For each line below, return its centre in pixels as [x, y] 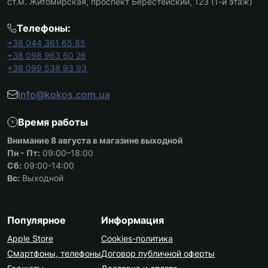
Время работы [53, 122]
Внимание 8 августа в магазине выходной [95, 140]
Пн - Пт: [24, 153]
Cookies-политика [137, 238]
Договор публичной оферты [158, 253]
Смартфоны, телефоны [54, 253]
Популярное [36, 220]
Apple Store [30, 238]
